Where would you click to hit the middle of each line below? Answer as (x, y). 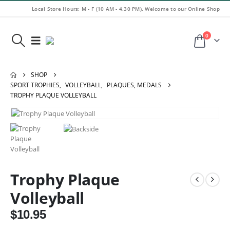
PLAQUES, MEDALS (134, 85)
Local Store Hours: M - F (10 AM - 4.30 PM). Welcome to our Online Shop (126, 9)
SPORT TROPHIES (35, 85)
